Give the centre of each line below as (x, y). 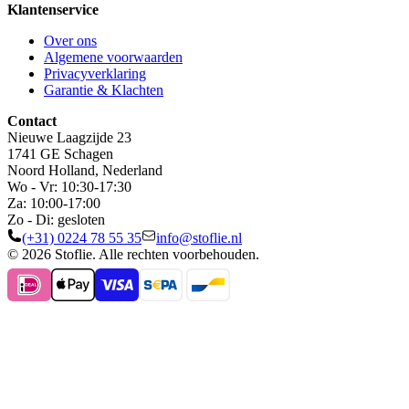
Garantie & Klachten (104, 89)
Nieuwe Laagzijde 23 (69, 137)
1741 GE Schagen (60, 153)
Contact (32, 121)
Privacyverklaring (95, 73)
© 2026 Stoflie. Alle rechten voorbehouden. (133, 254)
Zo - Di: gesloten (56, 219)
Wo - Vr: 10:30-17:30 (69, 186)
